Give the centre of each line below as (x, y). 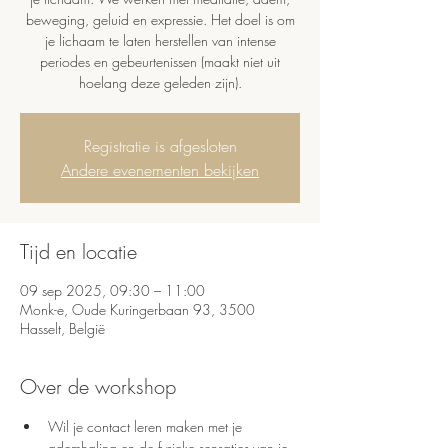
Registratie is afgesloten (160, 146)
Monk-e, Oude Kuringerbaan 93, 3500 (137, 309)
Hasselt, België (62, 328)
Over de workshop (98, 386)
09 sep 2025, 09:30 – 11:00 (112, 290)
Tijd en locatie (78, 251)
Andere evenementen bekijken (160, 170)
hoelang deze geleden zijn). (160, 82)
